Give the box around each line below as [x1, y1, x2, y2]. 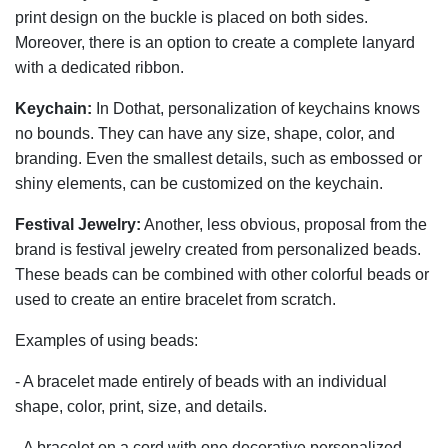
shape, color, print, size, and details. [15, 397, 267, 415]
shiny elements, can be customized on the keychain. [15, 174, 383, 192]
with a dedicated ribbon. [15, 58, 184, 76]
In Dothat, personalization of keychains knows [92, 99, 420, 117]
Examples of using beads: [15, 331, 198, 349]
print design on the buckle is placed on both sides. [15, 8, 368, 26]
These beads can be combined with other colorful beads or [15, 265, 429, 283]
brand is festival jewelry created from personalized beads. [15, 240, 421, 258]
